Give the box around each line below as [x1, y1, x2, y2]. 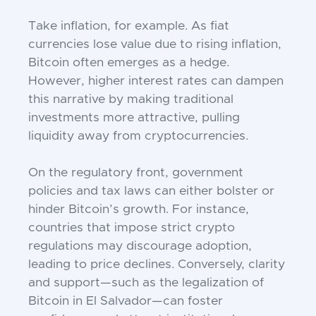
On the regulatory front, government [28, 166, 243, 180]
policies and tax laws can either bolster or [28, 185, 274, 198]
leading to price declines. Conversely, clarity [28, 258, 285, 272]
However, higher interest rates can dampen [28, 75, 284, 88]
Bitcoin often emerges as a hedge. [28, 56, 229, 70]
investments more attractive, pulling [28, 111, 240, 125]
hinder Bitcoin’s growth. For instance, [28, 203, 249, 217]
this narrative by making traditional [28, 93, 233, 107]
